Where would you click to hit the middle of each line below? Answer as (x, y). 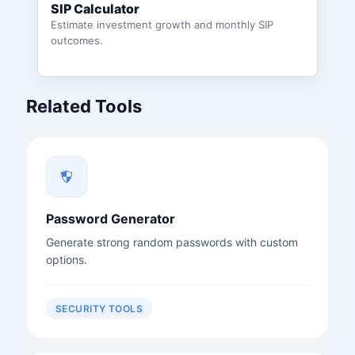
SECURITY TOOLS (99, 308)
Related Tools (84, 106)
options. (66, 259)
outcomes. (76, 40)
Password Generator (110, 218)
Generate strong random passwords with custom (172, 242)
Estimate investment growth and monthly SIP (162, 24)
